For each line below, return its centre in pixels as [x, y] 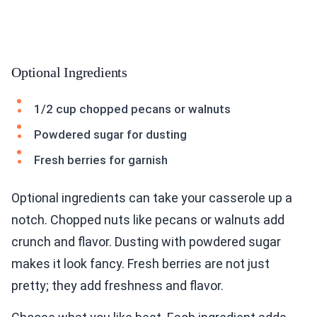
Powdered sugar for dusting [110, 135]
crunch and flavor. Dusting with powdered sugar [146, 242]
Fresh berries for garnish [101, 160]
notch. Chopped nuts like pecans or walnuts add [148, 220]
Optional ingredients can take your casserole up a [152, 198]
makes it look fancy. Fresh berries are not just [140, 264]
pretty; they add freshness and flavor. [117, 286]
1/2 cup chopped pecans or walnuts [132, 109]
